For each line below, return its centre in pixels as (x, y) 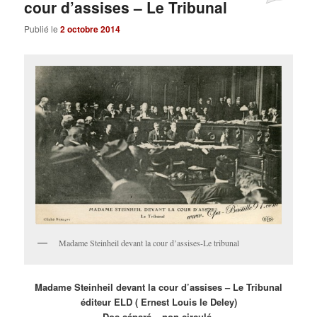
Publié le (42, 29)
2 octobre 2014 (91, 29)
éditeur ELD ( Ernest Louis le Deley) (158, 301)
